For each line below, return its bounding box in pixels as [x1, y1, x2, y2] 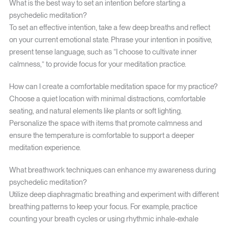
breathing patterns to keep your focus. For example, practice [9, 202, 197, 212]
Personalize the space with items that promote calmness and [9, 119, 202, 128]
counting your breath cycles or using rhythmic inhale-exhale [9, 214, 198, 224]
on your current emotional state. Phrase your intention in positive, [9, 35, 212, 45]
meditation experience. [9, 143, 81, 153]
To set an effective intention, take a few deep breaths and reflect [9, 23, 210, 33]
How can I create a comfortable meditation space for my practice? [9, 82, 218, 92]
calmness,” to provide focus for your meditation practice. [9, 60, 186, 69]
